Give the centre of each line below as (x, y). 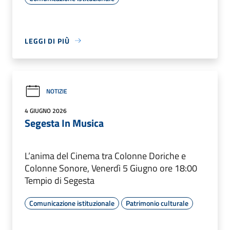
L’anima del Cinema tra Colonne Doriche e (105, 156)
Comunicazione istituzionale (72, 203)
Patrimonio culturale (157, 203)
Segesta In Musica (64, 123)
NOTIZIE (57, 91)
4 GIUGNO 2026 (46, 110)
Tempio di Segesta (60, 180)
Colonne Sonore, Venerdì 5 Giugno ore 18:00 (111, 168)
